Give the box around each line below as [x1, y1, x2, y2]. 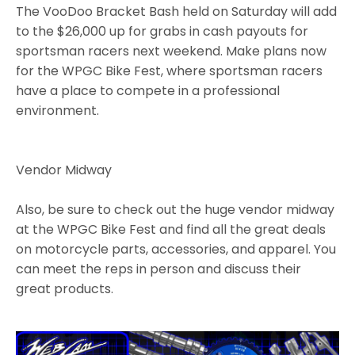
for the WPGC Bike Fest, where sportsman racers [16, 62, 323, 81]
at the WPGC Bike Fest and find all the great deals [16, 220, 326, 239]
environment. [16, 101, 99, 120]
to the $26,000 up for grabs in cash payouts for [16, 22, 308, 41]
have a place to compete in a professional [16, 82, 280, 101]
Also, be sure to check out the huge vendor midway [16, 200, 335, 219]
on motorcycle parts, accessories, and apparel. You [16, 240, 337, 259]
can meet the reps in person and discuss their [16, 260, 302, 279]
